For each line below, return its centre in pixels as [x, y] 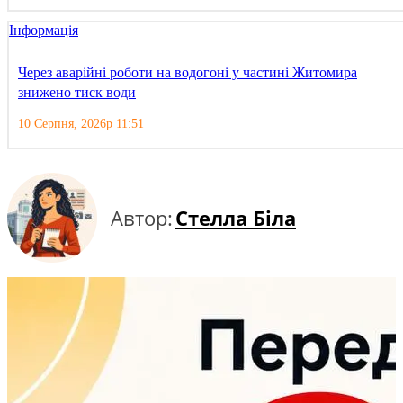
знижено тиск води [77, 93]
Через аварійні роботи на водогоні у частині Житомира [188, 73]
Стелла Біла [236, 218]
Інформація [44, 31]
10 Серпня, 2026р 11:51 [81, 124]
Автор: [142, 218]
